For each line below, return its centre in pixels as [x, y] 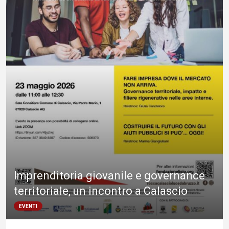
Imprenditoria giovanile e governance [109, 175]
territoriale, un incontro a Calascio [101, 191]
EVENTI [28, 206]
